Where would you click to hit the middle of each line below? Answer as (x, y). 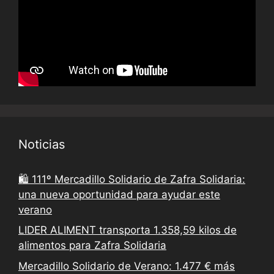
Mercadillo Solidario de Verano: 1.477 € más (127, 266)
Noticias (42, 144)
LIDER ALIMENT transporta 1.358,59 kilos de (128, 230)
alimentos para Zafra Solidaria (92, 246)
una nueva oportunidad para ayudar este (119, 194)
